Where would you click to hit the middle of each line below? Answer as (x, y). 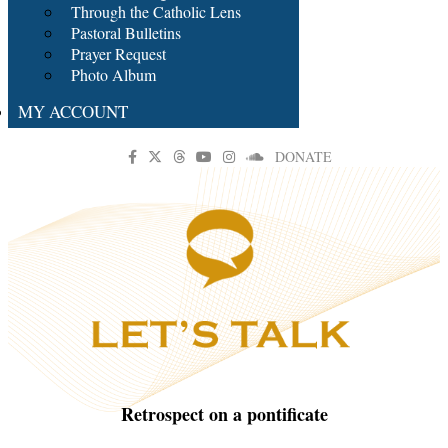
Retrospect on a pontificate (224, 413)
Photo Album (113, 74)
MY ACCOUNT (73, 111)
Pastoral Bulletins (126, 32)
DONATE (303, 156)
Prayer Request (118, 53)
